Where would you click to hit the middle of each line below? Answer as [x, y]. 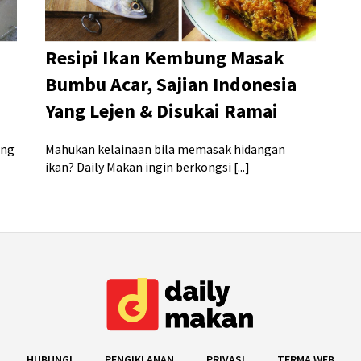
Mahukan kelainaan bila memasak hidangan [165, 149]
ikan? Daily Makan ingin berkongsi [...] [147, 167]
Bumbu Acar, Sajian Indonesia [170, 85]
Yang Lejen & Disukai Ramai [161, 111]
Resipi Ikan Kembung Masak [164, 58]
